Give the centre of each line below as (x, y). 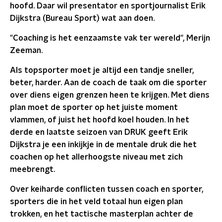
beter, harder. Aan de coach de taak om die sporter (108, 83)
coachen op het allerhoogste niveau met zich (96, 157)
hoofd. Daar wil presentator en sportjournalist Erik (108, 6)
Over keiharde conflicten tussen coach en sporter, (107, 189)
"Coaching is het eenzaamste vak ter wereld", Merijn (110, 38)
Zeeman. (26, 51)
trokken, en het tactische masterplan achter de (102, 214)
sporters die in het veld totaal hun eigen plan (96, 202)
